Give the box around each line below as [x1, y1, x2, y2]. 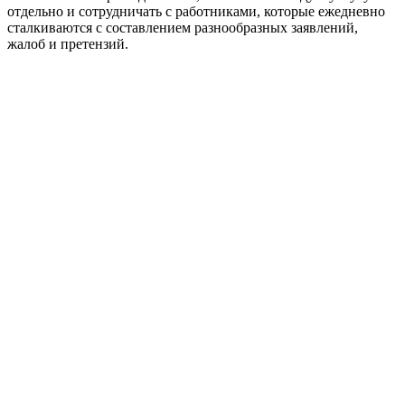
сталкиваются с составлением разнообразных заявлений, [7, 19, 358, 35]
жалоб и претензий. [7, 35, 128, 52]
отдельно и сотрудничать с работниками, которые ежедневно [7, 3, 385, 19]
